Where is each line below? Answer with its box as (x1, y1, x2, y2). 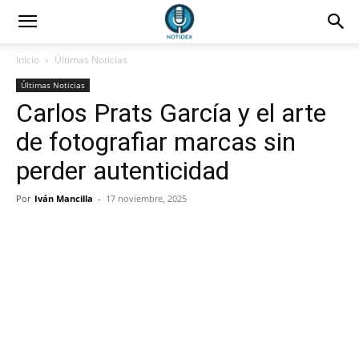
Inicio (16, 53, 39, 67)
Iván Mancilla (34, 192, 93, 204)
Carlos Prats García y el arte (16, 98, 326, 128)
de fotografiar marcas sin (16, 127, 296, 157)
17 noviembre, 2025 (106, 192, 187, 204)
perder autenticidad (16, 155, 229, 186)
